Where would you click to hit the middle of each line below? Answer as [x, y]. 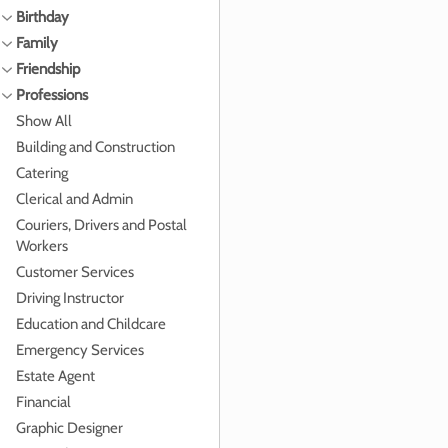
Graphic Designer [69, 428]
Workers [42, 246]
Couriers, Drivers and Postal [101, 225]
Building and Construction [95, 147]
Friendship [48, 69]
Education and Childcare [91, 324]
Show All [44, 121]
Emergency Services [80, 350]
